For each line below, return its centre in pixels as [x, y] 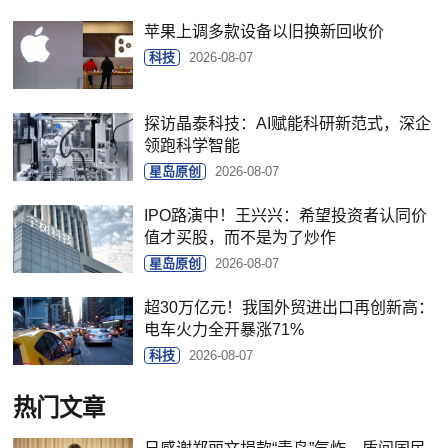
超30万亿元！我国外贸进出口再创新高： [289, 308]
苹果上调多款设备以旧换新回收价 [264, 32]
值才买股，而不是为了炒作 [240, 238]
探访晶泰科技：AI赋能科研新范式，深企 [288, 124]
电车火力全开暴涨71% [224, 330]
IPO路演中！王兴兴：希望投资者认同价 [286, 216]
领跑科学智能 [192, 146]
